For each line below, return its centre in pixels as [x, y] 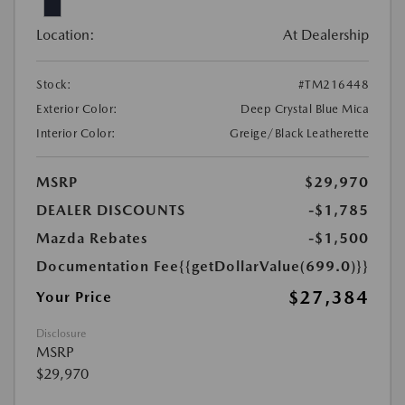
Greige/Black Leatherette [299, 134]
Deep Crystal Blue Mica [305, 109]
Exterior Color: [77, 109]
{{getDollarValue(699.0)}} [274, 267]
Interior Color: [76, 134]
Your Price [74, 297]
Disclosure [61, 334]
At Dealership [326, 35]
